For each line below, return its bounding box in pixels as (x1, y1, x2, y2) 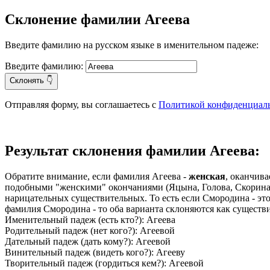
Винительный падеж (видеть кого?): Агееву (5, 246, 185, 257)
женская (189, 171, 225, 181)
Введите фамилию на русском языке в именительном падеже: (5, 39, 259, 50)
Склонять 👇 (10, 75, 53, 85)
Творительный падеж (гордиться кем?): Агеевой (5, 257, 204, 268)
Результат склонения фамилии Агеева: (5, 142, 260, 159)
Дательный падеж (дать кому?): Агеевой (5, 236, 171, 246)
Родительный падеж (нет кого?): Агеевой (5, 225, 175, 236)
